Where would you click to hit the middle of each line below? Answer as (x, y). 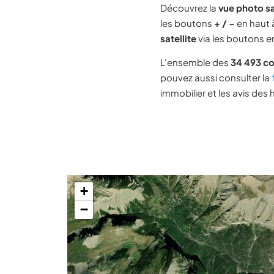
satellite (178, 38)
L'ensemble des (195, 62)
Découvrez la (189, 8)
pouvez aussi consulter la (216, 77)
